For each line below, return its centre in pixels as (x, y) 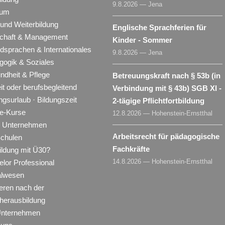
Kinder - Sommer (142, 40)
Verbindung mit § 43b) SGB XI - (167, 88)
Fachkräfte (131, 149)
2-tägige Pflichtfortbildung (158, 101)
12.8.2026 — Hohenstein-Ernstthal (162, 114)
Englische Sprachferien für (159, 28)
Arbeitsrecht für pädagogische (166, 137)
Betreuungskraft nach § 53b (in (166, 76)
